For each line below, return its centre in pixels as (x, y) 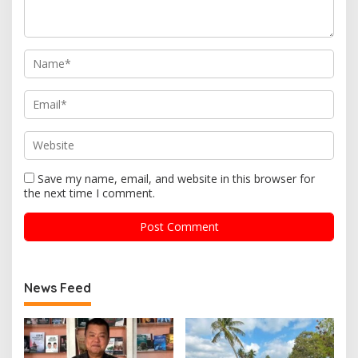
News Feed (58, 288)
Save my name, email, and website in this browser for (176, 179)
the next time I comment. (89, 193)
